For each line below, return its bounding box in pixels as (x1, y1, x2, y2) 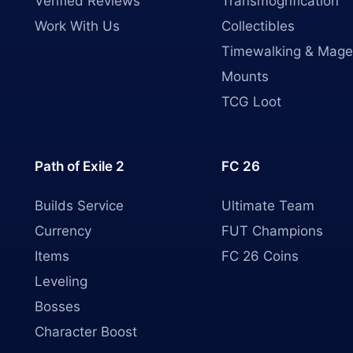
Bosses (35, 299, 80, 314)
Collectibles (221, 18, 295, 34)
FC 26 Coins (221, 248, 299, 264)
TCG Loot (221, 94, 282, 110)
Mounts (221, 69, 269, 84)
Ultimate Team (221, 198, 315, 214)
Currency (35, 223, 91, 239)
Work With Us (35, 18, 120, 34)
